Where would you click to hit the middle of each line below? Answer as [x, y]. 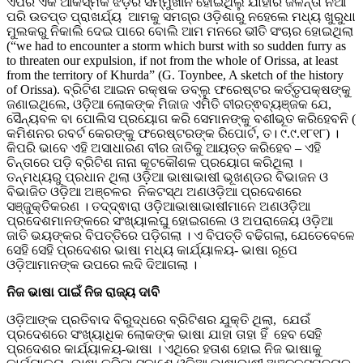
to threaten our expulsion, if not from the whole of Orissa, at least [172, 61]
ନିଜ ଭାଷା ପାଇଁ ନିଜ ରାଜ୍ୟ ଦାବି [85, 293]
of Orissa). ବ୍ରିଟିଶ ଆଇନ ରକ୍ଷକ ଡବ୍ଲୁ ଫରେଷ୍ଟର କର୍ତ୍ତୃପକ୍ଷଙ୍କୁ [179, 90]
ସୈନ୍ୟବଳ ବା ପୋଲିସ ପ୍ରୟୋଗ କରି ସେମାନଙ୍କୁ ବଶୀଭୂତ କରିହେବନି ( [181, 119]
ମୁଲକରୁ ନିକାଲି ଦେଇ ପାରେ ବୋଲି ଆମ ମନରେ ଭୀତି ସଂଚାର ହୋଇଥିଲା [181, 32]
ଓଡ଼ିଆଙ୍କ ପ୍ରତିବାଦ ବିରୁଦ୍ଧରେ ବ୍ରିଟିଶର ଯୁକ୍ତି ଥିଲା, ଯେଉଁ [158, 320]
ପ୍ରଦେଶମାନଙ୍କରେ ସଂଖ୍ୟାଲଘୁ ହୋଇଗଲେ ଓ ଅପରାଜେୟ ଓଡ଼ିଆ [170, 221]
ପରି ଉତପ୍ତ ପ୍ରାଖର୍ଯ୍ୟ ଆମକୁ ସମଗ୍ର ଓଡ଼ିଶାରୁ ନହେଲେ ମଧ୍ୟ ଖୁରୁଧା [181, 17]
